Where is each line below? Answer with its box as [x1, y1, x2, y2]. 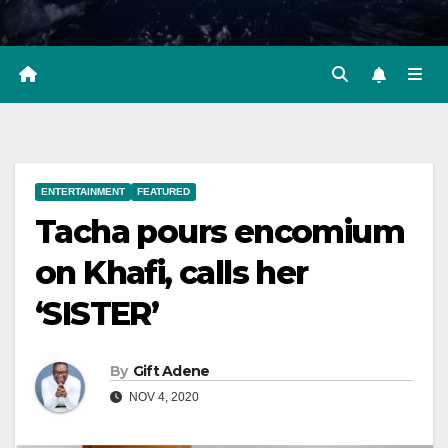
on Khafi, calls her [35, 253, 308, 293]
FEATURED [137, 186, 190, 198]
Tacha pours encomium [35, 212, 404, 252]
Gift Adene [132, 362, 210, 381]
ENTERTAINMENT [41, 186, 125, 198]
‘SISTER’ [35, 294, 159, 334]
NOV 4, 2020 [126, 390, 199, 405]
